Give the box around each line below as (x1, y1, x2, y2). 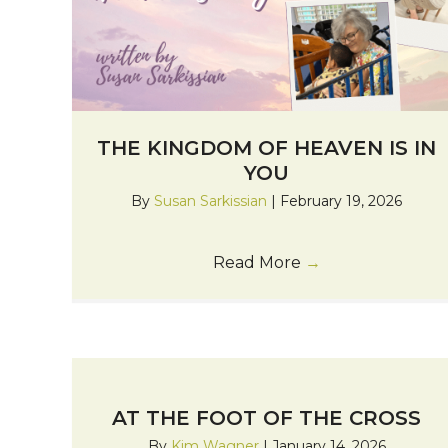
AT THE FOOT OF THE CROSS (112, 405, 422, 430)
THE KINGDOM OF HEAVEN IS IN (97, 136, 437, 161)
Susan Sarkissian (154, 192, 272, 211)
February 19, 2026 (280, 192, 403, 211)
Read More (212, 253, 305, 273)
